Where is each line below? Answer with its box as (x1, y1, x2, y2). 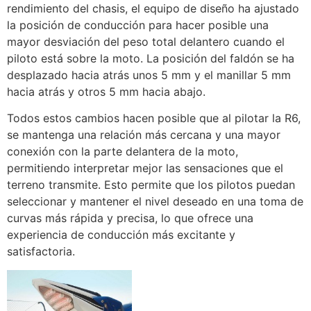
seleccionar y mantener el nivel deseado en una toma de (7, 194, 303, 209)
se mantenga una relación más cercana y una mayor (7, 128, 280, 142)
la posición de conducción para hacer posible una (7, 18, 269, 33)
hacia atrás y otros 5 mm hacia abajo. (7, 85, 205, 99)
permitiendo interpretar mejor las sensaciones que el (7, 161, 283, 176)
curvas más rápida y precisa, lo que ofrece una (7, 211, 253, 226)
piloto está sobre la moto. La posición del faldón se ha (7, 51, 294, 66)
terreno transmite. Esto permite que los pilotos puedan (7, 178, 295, 192)
